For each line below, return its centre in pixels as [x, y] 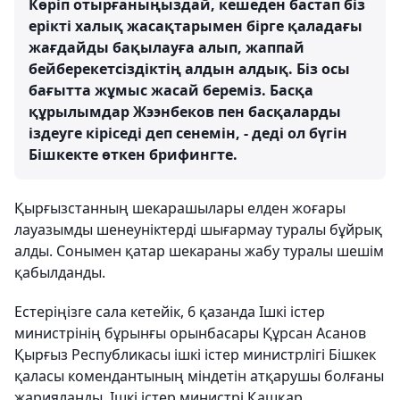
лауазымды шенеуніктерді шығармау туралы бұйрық [198, 230]
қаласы [39, 376]
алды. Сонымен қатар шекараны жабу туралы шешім [199, 251]
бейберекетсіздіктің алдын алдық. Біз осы [189, 69]
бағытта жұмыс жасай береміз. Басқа [171, 91]
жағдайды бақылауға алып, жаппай [167, 48]
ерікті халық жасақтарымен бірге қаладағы [196, 26]
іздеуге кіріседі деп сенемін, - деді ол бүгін [188, 133]
